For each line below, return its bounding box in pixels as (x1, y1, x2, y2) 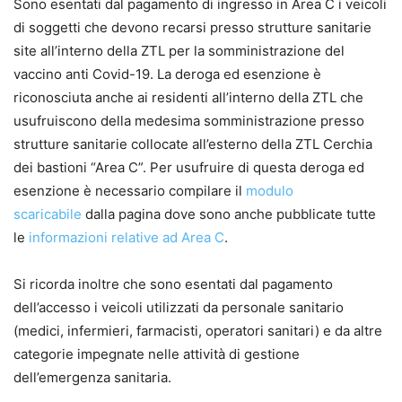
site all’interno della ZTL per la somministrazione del (13, 42, 345, 60)
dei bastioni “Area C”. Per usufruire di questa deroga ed (13, 159, 364, 177)
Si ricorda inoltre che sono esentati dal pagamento (13, 275, 333, 293)
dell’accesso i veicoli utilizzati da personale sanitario (13, 299, 344, 317)
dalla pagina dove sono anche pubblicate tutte (82, 205, 376, 223)
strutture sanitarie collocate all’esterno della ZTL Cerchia (13, 135, 372, 153)
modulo (246, 182, 293, 200)
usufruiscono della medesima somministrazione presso (13, 112, 364, 130)
